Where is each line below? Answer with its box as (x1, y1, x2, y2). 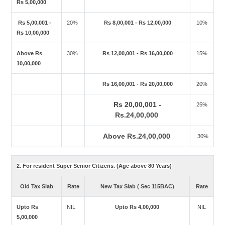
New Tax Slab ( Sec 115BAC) (100, 183, 174, 189)
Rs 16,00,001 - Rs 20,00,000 (102, 81, 173, 87)
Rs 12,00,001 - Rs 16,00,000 (102, 50, 173, 56)
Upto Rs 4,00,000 (115, 204, 159, 210)
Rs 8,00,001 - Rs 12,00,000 (103, 20, 171, 26)
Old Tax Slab (20, 183, 53, 189)
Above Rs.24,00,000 (102, 132, 172, 140)
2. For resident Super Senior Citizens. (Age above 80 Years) (17, 163, 172, 169)
